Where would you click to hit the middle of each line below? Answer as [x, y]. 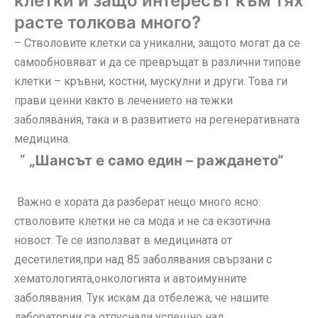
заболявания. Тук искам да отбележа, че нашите [142, 297]
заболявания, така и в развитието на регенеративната [157, 119]
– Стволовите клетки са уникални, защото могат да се [157, 43]
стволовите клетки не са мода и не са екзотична [142, 221]
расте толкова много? [108, 22]
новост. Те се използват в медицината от [123, 240]
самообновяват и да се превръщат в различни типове [158, 62]
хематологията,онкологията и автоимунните [131, 278]
